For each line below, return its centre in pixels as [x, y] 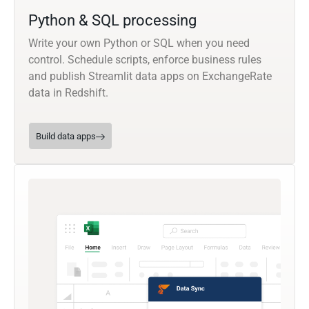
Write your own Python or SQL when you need [139, 43]
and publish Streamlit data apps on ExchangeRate [150, 77]
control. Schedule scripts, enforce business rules [145, 60]
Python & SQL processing [112, 21]
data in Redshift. [68, 93]
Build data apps [66, 137]
